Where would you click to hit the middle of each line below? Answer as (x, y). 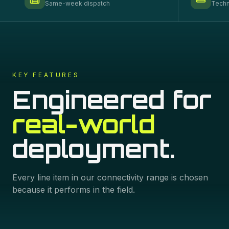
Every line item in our (55, 177)
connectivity (120, 177)
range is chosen (176, 177)
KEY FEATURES (46, 75)
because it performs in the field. (74, 190)
